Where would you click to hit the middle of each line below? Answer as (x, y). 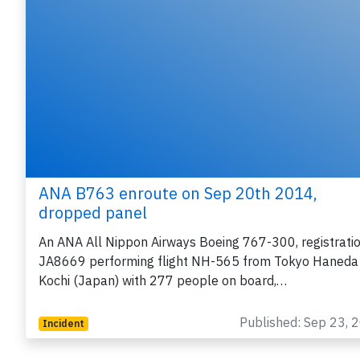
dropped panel (93, 213)
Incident (63, 324)
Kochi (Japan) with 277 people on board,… (163, 281)
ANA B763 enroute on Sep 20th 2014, (178, 194)
